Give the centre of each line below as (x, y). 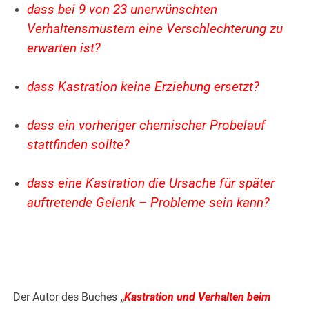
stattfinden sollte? (79, 145)
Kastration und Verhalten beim (198, 297)
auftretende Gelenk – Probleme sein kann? (149, 203)
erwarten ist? (64, 49)
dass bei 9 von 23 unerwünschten (122, 10)
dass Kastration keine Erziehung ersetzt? (143, 87)
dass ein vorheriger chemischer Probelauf (147, 126)
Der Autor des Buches (67, 297)
